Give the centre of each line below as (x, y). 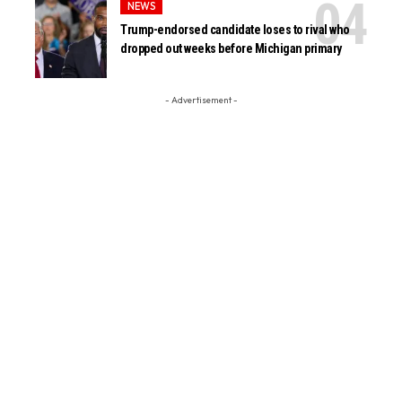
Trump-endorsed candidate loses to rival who (235, 30)
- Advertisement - (201, 100)
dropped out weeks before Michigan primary (231, 49)
